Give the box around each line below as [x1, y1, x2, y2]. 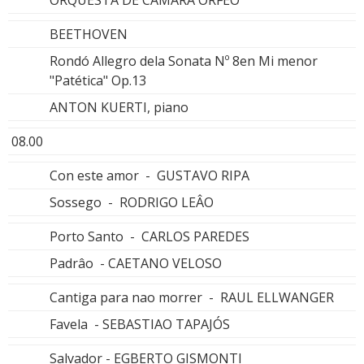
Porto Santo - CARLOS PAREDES [50, 227, 249, 245]
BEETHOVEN [50, 24, 128, 43]
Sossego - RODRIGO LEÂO [50, 193, 214, 211]
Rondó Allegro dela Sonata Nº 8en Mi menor [50, 51, 318, 70]
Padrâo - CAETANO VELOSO [50, 253, 222, 272]
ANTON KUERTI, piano [50, 97, 188, 116]
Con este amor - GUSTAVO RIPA [50, 166, 249, 184]
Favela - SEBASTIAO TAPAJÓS [50, 314, 230, 333]
